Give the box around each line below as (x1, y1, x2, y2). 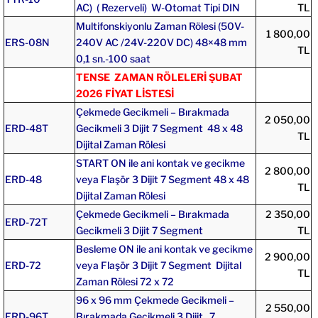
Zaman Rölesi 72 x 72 (75, 275, 174, 287)
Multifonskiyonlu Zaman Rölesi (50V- (75, 19, 244, 32)
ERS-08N (4, 35, 50, 48)
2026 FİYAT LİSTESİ (75, 87, 174, 99)
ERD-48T (4, 121, 48, 134)
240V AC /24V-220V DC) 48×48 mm (75, 35, 247, 48)
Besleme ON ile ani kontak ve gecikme (75, 242, 253, 255)
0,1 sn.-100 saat (75, 52, 150, 65)
